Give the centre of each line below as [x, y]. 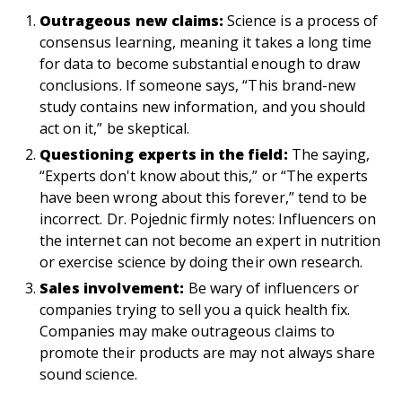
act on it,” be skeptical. [115, 129]
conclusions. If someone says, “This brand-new [198, 86]
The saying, [331, 155]
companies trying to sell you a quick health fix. [195, 310]
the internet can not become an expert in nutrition [210, 241]
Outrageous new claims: [134, 21]
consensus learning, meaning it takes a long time [206, 43]
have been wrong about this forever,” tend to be [204, 198]
